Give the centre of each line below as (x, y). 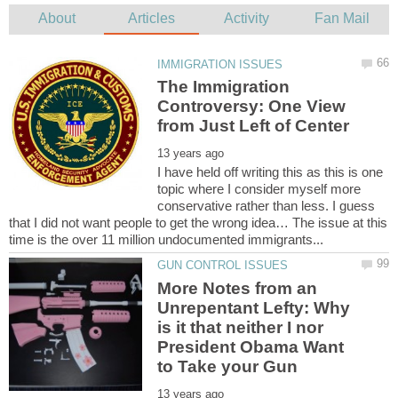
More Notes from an (238, 288)
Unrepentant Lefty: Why (254, 307)
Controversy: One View (252, 107)
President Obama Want (251, 346)
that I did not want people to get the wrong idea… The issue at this (198, 223)
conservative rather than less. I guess (267, 206)
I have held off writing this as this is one (271, 172)
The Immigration (224, 87)
